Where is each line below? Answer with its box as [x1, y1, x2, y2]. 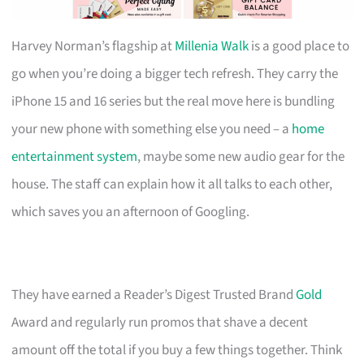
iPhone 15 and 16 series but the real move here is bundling [11, 91, 336, 111]
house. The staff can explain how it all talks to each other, [11, 174, 333, 194]
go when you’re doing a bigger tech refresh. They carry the [11, 63, 339, 84]
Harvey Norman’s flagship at [11, 36, 175, 56]
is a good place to [249, 36, 350, 56]
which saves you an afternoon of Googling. [11, 201, 250, 222]
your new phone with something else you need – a [11, 119, 292, 139]
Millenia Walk [175, 36, 249, 56]
